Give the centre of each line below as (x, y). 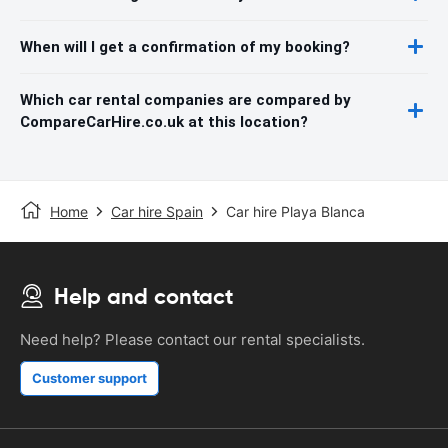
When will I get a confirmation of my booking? (185, 46)
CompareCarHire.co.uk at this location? (164, 121)
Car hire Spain (157, 211)
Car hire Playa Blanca (295, 211)
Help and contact (143, 296)
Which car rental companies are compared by (185, 99)
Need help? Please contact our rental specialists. (192, 339)
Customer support (89, 377)
